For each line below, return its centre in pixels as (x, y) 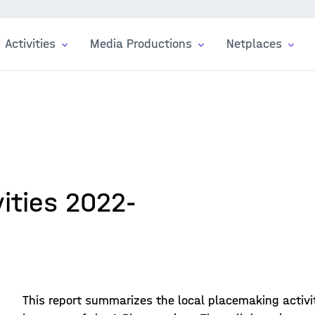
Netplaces (256, 44)
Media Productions (143, 44)
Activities (32, 44)
